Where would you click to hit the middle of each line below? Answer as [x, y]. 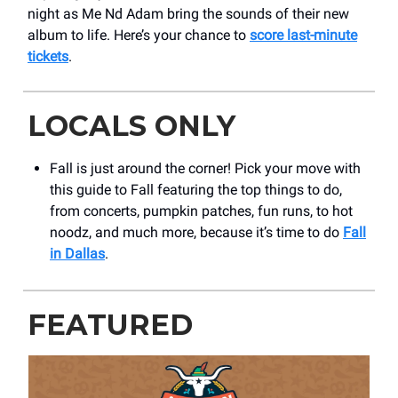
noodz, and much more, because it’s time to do [196, 233]
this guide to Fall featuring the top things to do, [196, 190]
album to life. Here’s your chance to [139, 36]
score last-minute [303, 36]
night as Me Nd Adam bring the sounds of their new [188, 14]
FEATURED [110, 325]
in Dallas [77, 254]
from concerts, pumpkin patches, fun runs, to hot [201, 211]
